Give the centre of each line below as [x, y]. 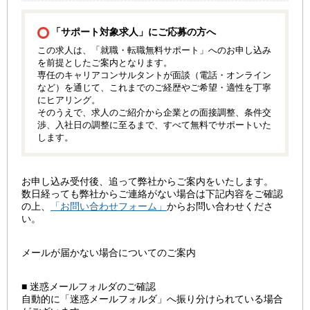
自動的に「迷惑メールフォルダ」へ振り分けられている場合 [152, 299]
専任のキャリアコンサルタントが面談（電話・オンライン [155, 75]
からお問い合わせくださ [220, 206]
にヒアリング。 [69, 100]
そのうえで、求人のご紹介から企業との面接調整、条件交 [155, 112]
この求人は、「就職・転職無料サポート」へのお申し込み [155, 50]
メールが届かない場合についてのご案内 [109, 252]
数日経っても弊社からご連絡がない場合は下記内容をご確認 [152, 193]
